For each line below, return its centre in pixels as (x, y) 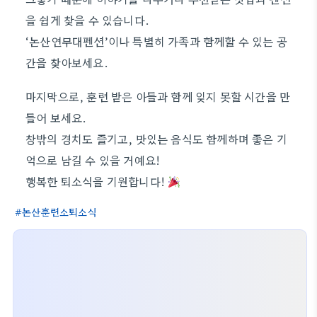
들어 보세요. (56, 117)
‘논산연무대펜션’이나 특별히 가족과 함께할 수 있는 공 (157, 41)
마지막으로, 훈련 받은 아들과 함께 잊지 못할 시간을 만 (158, 96)
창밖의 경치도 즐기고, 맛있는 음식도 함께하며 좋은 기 (157, 139)
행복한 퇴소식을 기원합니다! (97, 181)
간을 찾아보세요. (67, 62)
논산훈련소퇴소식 (59, 212)
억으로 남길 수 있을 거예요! (93, 160)
